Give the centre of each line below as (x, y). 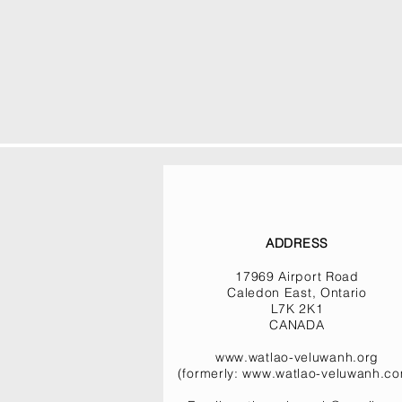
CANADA (297, 325)
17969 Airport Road (297, 276)
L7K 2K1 (297, 309)
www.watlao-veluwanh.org (297, 357)
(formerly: (210, 373)
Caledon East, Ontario (297, 293)
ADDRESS (297, 243)
